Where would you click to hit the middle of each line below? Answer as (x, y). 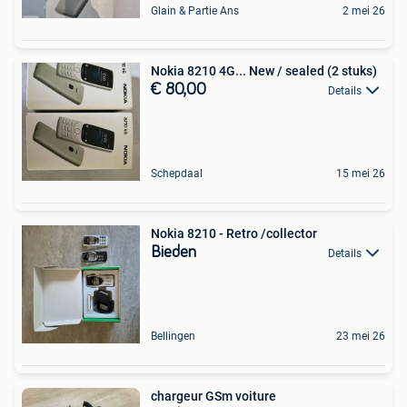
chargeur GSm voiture (213, 396)
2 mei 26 (364, 11)
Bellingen (173, 336)
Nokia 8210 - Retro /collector (234, 233)
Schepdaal (177, 174)
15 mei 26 (361, 174)
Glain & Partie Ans (195, 11)
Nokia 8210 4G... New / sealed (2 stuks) (264, 71)
